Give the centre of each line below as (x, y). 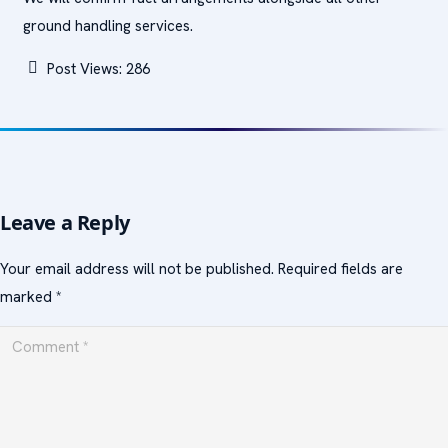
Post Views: (84, 69)
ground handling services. (107, 26)
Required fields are (340, 269)
